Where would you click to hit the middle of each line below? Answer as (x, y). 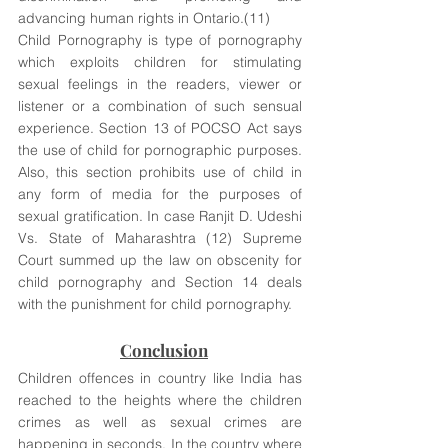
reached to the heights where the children (160, 400)
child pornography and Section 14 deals (160, 282)
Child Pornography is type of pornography (160, 40)
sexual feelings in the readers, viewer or (160, 84)
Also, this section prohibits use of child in (160, 172)
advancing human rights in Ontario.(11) (146, 18)
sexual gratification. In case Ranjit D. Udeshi (160, 216)
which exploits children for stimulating (160, 62)
